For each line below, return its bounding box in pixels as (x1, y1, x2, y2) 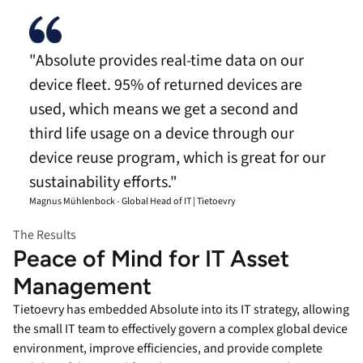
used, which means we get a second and (29, 98, 298, 122)
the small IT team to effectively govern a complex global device (13, 320, 348, 339)
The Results (13, 226, 76, 245)
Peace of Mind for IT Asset (13, 245, 289, 273)
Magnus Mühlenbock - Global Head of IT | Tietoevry (29, 194, 236, 209)
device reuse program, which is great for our (29, 147, 326, 170)
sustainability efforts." (29, 171, 177, 194)
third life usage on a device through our (29, 122, 294, 146)
